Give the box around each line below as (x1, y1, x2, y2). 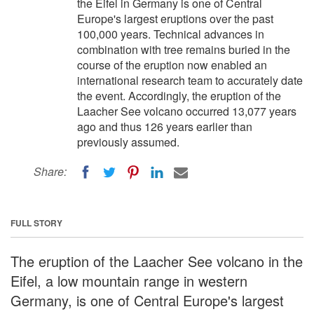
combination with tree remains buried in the (77, 41, 290, 57)
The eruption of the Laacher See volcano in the (11, 250, 303, 271)
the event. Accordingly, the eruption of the (77, 88, 281, 104)
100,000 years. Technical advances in (77, 26, 264, 42)
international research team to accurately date (77, 72, 303, 88)
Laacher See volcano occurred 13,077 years (77, 103, 296, 119)
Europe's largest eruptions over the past (77, 11, 273, 27)
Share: (34, 163, 67, 179)
